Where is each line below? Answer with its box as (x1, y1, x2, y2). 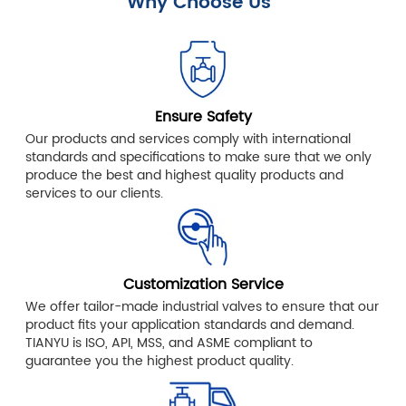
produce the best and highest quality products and (25, 165, 344, 187)
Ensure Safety (154, 105, 252, 130)
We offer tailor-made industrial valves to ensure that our (25, 296, 380, 318)
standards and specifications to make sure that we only (25, 147, 372, 169)
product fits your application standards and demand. (25, 314, 355, 336)
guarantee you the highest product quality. (25, 351, 295, 372)
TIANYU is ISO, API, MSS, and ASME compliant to (25, 333, 314, 354)
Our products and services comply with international (25, 129, 352, 150)
